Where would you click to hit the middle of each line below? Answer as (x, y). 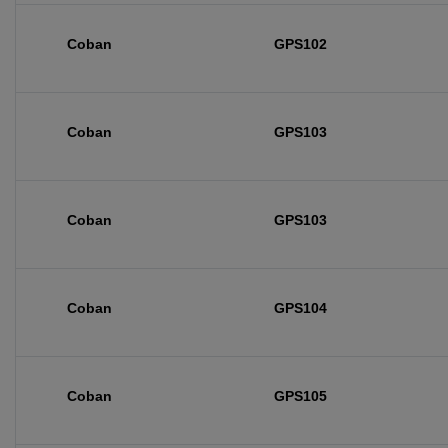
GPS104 (300, 308)
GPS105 (300, 396)
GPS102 (300, 44)
